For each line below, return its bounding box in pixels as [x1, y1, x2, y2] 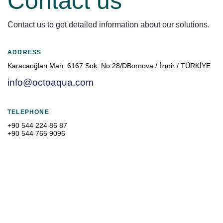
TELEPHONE [7, 108, 49, 115]
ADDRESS [7, 49, 42, 56]
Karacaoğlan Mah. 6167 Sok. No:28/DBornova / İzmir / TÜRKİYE [7, 62, 211, 70]
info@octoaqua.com [7, 77, 94, 88]
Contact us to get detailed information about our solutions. [7, 20, 210, 29]
